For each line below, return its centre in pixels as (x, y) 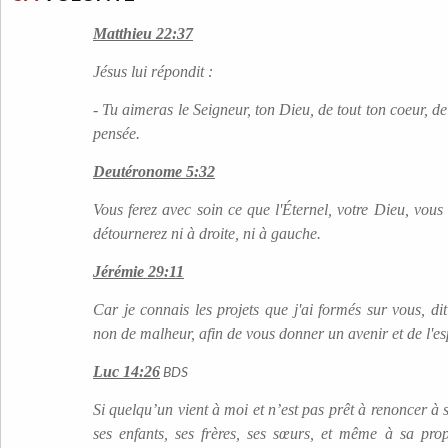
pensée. (116, 133)
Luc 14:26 (126, 371)
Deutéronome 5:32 (154, 171)
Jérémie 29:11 (138, 271)
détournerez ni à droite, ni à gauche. (207, 233)
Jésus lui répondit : (153, 71)
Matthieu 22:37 (143, 33)
